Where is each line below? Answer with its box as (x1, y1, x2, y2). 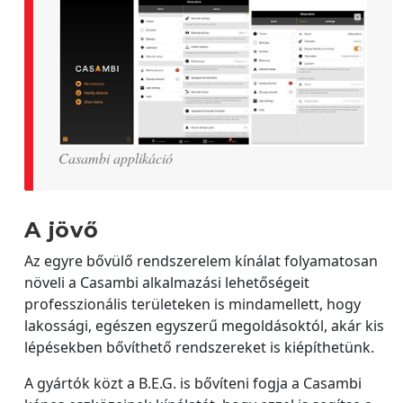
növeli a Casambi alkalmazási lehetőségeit (24, 272, 309, 292)
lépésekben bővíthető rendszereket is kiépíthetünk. (24, 336, 374, 357)
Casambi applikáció (58, 148, 173, 167)
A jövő (24, 216, 99, 243)
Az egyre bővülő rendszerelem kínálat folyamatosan (24, 250, 378, 271)
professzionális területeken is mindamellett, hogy (24, 293, 361, 314)
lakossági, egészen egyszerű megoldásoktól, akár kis (24, 315, 384, 336)
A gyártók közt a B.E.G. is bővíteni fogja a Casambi (24, 372, 362, 393)
